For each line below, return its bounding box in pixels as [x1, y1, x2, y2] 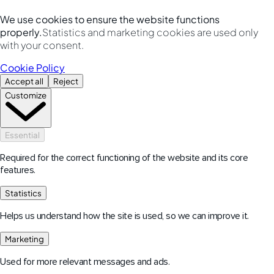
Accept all [5, 75, 43, 86]
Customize [5, 89, 46, 100]
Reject [53, 75, 78, 86]
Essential [5, 129, 40, 140]
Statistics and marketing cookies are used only [42, 25, 258, 39]
